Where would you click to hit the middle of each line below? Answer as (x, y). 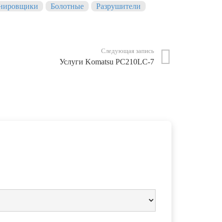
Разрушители (118, 6)
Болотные (67, 6)
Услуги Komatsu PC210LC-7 (107, 62)
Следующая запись (127, 51)
